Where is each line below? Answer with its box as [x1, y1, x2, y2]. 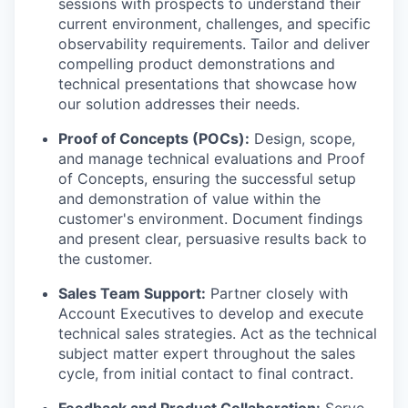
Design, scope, [250, 129, 355, 148]
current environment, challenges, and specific [58, 15, 371, 34]
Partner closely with [206, 284, 348, 303]
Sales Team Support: [58, 284, 206, 303]
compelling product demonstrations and [58, 55, 335, 74]
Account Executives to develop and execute [58, 304, 363, 323]
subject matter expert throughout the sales [58, 344, 355, 363]
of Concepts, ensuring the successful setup [58, 169, 356, 189]
